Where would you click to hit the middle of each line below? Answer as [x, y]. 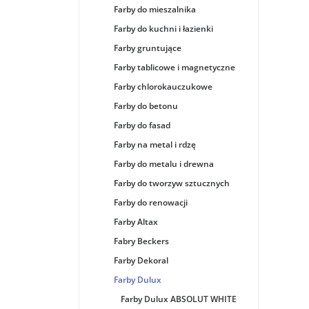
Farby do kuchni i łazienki [163, 29]
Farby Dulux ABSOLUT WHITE [179, 299]
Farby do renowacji [151, 202]
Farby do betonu [146, 106]
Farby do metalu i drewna [164, 164]
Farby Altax [136, 222]
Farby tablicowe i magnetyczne [175, 67]
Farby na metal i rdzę [155, 144]
